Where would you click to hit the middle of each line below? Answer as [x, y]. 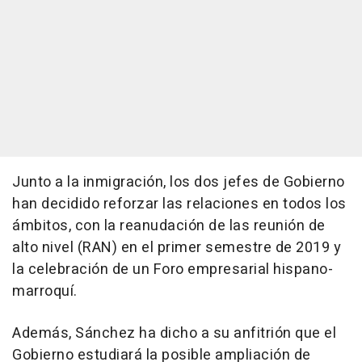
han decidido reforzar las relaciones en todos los [179, 204]
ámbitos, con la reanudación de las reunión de [169, 225]
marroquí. [45, 291]
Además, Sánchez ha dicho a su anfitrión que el [174, 333]
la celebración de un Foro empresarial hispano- [173, 269]
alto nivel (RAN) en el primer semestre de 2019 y [177, 247]
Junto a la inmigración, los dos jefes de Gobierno [179, 182]
